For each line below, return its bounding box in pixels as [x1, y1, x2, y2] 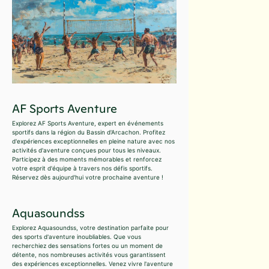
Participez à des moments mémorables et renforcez [12, 155, 162, 163]
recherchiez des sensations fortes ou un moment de [12, 241, 163, 249]
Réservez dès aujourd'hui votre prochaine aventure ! [12, 173, 163, 181]
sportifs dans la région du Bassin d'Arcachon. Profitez [12, 128, 165, 136]
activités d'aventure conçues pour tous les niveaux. [12, 146, 161, 154]
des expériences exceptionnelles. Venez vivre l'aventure [12, 259, 173, 267]
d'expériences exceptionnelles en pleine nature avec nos [12, 137, 175, 145]
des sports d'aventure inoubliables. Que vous [12, 232, 141, 240]
